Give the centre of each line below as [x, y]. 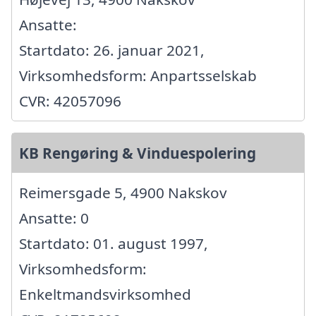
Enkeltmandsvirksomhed [105, 294]
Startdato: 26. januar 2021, [112, 50]
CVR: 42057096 [70, 101]
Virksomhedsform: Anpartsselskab [138, 75]
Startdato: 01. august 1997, [114, 243]
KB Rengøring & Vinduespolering [138, 153]
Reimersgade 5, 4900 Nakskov [123, 192]
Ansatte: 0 [54, 218]
